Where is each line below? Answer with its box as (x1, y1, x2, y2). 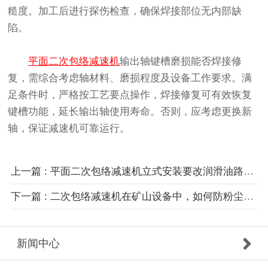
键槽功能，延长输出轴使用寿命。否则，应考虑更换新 (8, 106, 252, 118)
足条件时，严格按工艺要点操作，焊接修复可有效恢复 (8, 89, 252, 101)
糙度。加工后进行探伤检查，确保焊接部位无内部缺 (8, 5, 242, 17)
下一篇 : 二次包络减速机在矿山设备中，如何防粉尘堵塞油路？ (243, 190, 254, 202)
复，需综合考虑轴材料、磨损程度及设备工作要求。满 (8, 72, 252, 84)
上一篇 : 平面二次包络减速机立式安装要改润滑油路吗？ (243, 165, 254, 177)
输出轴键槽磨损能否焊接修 (120, 56, 242, 68)
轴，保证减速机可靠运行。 (8, 123, 130, 135)
